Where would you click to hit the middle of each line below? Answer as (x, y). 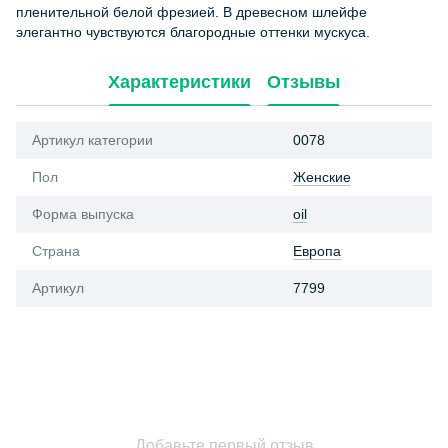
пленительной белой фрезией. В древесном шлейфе (191, 12)
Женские (322, 177)
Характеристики (179, 81)
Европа (317, 251)
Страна (56, 251)
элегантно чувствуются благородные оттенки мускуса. (193, 32)
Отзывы (303, 81)
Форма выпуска (83, 214)
